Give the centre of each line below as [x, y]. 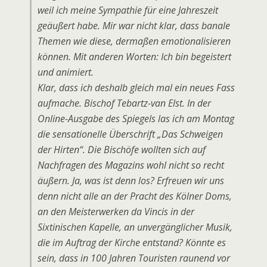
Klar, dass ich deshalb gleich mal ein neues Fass [136, 88]
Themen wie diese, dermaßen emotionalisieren [134, 41]
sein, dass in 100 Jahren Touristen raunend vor [134, 258]
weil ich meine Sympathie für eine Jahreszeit [128, 10]
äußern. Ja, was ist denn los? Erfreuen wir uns [131, 181]
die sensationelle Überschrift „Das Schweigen [130, 134]
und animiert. [66, 72]
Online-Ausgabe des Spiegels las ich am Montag [136, 119]
